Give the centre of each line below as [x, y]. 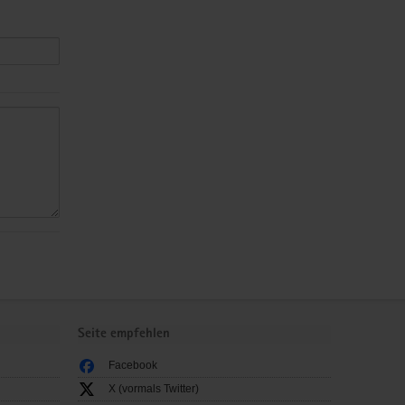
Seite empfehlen [124, 334]
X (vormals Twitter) [154, 388]
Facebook [133, 365]
